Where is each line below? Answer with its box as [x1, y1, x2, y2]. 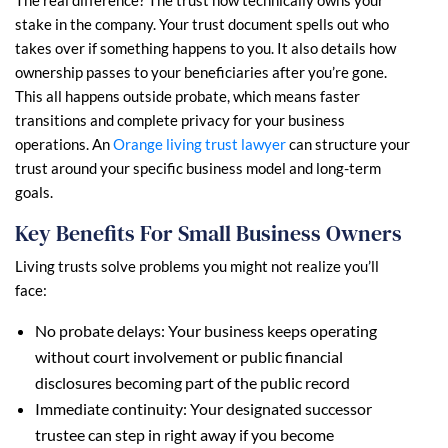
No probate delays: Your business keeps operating [35, 321, 377, 340]
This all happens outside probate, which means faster [15, 87, 360, 105]
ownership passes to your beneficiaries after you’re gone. [15, 63, 387, 81]
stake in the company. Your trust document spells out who [15, 15, 389, 33]
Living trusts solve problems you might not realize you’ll [15, 257, 379, 275]
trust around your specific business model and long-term [15, 159, 381, 177]
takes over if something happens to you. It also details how [15, 39, 396, 57]
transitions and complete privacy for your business [15, 111, 345, 129]
